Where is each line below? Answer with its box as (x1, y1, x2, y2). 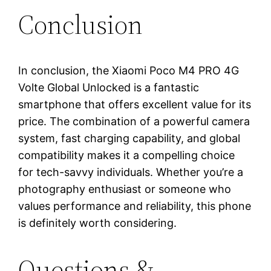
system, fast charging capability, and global (18, 132, 241, 145)
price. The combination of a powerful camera (18, 115, 250, 128)
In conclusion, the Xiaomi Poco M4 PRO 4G (18, 64, 240, 77)
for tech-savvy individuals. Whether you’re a (18, 166, 244, 179)
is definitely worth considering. (18, 217, 177, 230)
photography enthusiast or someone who (18, 183, 232, 196)
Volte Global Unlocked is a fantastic (18, 81, 200, 94)
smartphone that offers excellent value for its (18, 98, 252, 111)
